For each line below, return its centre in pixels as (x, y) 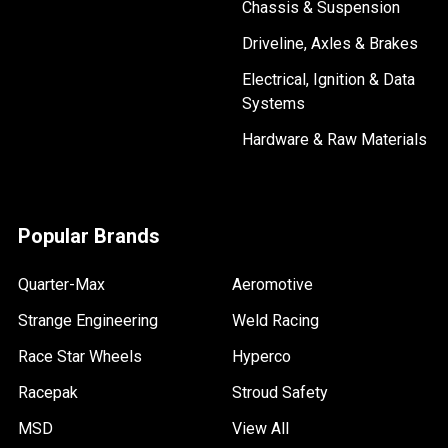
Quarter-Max (61, 284)
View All (260, 428)
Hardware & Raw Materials (334, 139)
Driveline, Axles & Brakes (330, 43)
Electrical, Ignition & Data (328, 79)
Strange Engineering (88, 320)
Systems (273, 103)
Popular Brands (89, 235)
